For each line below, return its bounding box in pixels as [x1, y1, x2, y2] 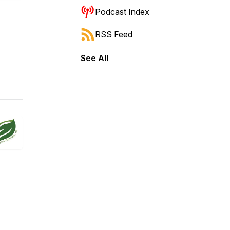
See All [81, 53, 108, 63]
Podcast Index [95, 7, 149, 17]
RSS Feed [95, 29, 132, 40]
